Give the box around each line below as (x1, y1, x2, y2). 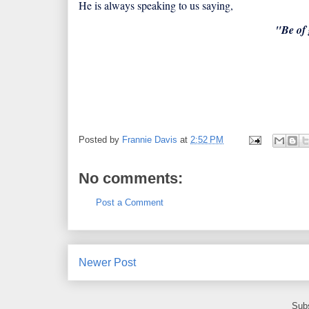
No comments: (79, 170, 183, 187)
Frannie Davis (122, 134, 177, 146)
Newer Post (79, 256, 136, 268)
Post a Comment (96, 197, 163, 208)
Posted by (79, 134, 122, 146)
